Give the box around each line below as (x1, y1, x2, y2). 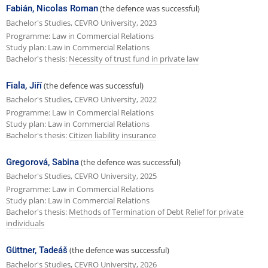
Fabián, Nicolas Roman (6, 3, 98, 14)
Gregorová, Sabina (6, 156, 79, 167)
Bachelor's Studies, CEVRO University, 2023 (6, 17, 157, 29)
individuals (6, 218, 44, 229)
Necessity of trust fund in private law (69, 53, 199, 65)
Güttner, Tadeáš (6, 244, 68, 255)
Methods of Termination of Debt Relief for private (69, 206, 243, 218)
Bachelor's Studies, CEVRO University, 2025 (6, 170, 157, 182)
